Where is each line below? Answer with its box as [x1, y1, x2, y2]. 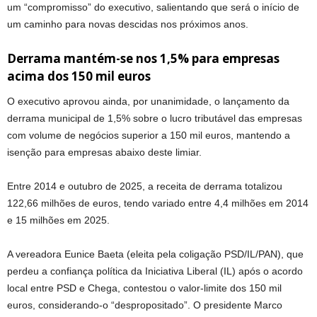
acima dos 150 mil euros [7, 68, 151, 85]
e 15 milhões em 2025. [7, 214, 110, 226]
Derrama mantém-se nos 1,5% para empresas [7, 50, 279, 67]
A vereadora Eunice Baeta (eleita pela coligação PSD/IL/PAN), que [7, 248, 304, 260]
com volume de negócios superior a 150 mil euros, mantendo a [7, 129, 290, 142]
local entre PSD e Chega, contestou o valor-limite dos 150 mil [7, 282, 282, 294]
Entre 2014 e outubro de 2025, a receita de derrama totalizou [7, 180, 282, 192]
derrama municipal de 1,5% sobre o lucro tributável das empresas [7, 113, 302, 125]
